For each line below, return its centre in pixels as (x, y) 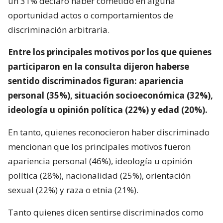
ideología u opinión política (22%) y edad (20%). (108, 110)
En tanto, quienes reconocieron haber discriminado (109, 132)
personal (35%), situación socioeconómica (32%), (111, 95)
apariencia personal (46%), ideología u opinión (100, 161)
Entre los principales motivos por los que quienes (110, 52)
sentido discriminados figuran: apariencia (96, 81)
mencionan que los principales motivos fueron (99, 146)
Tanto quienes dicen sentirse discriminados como (106, 212)
